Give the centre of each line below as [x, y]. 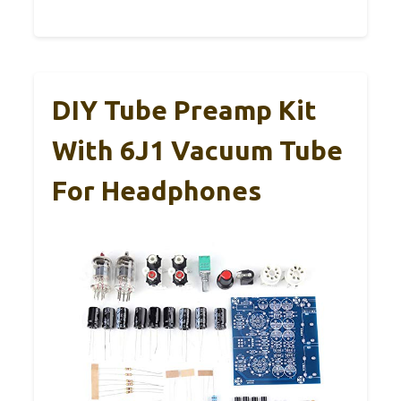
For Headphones [157, 191]
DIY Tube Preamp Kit [184, 111]
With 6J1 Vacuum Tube [197, 151]
